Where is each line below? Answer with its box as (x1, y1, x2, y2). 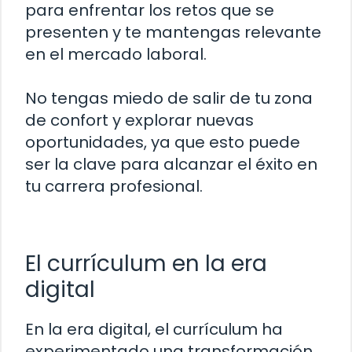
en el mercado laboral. (25, 42, 207, 65)
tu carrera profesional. (25, 174, 203, 197)
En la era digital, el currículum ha (25, 317, 283, 340)
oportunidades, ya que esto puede (25, 130, 300, 153)
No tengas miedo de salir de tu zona (25, 86, 313, 109)
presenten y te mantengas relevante (25, 20, 321, 43)
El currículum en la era (25, 247, 267, 279)
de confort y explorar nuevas (25, 108, 254, 131)
